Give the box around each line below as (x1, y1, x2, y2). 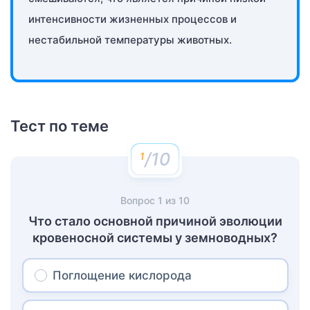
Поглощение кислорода (52, 268, 192, 283)
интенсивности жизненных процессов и (28, 12, 237, 26)
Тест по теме (10, 117, 109, 136)
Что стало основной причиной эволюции (28, 214, 282, 229)
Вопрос (120, 194, 158, 207)
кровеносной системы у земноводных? (33, 230, 277, 246)
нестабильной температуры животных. (28, 33, 232, 47)
